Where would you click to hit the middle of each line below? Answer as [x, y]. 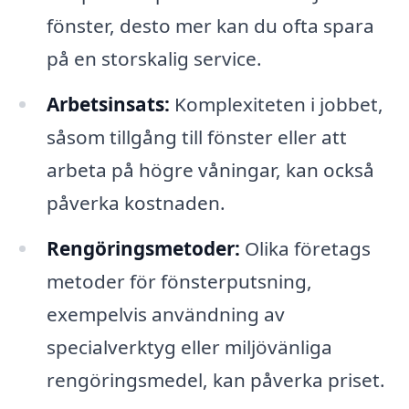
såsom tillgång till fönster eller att [196, 137]
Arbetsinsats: [108, 105]
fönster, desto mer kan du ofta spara [210, 26]
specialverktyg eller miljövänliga [189, 346]
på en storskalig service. [154, 59]
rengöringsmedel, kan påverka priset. [215, 379]
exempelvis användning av [165, 314]
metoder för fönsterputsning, [179, 281]
